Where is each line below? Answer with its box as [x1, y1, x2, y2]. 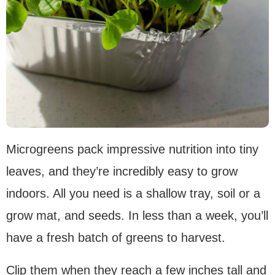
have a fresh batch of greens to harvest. [6, 230, 225, 244]
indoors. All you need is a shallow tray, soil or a [6, 186, 260, 200]
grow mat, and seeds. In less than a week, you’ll [6, 208, 268, 222]
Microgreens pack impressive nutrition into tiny [6, 142, 258, 156]
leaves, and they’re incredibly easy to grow [6, 164, 238, 178]
